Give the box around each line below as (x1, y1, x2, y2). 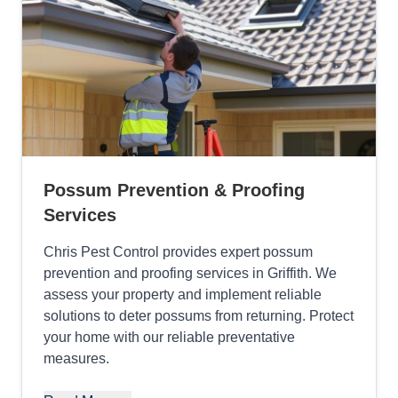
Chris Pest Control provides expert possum (44, 244, 313, 260)
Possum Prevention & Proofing (44, 180, 305, 201)
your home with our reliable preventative (44, 330, 295, 346)
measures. (44, 351, 109, 367)
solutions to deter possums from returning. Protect (44, 308, 354, 324)
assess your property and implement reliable (44, 287, 322, 303)
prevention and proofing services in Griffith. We (44, 266, 337, 282)
